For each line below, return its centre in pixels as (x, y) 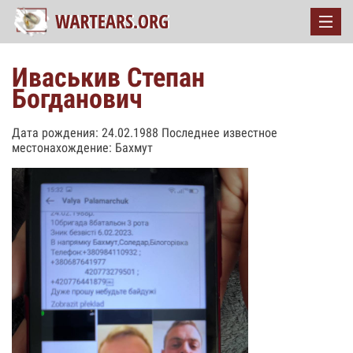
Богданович (77, 98)
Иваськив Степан (108, 77)
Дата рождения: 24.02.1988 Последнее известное (145, 133)
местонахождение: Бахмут (82, 148)
